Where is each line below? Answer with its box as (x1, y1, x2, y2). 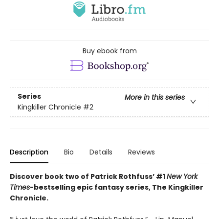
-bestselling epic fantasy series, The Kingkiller (30, 182, 203, 193)
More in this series (125, 92, 185, 103)
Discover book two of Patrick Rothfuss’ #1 (10, 172, 167, 182)
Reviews (128, 147, 155, 157)
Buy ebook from (82, 46, 137, 56)
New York (167, 172, 197, 182)
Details (89, 147, 112, 157)
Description (10, 147, 48, 157)
